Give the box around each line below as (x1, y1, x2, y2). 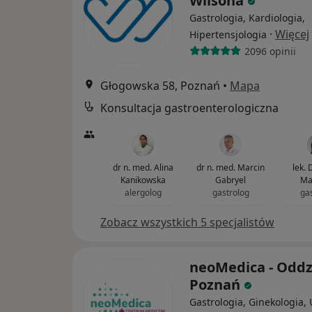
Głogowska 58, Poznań (100, 78, 220, 94)
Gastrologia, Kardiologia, (189, 11, 305, 25)
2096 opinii (244, 44, 296, 58)
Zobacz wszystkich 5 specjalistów (100, 214, 274, 231)
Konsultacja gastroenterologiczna (100, 100, 279, 116)
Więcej (275, 26, 309, 42)
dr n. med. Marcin (196, 162, 265, 174)
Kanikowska (120, 174, 166, 187)
